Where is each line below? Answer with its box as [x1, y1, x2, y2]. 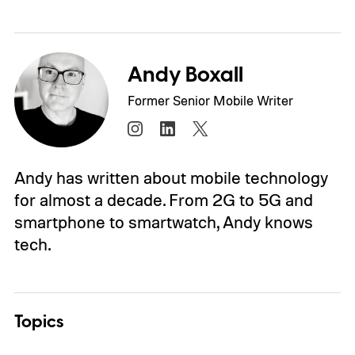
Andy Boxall [128, 60, 244, 91]
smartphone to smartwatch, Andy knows [13, 211, 313, 232]
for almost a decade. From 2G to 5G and [13, 189, 313, 210]
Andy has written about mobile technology [13, 166, 328, 188]
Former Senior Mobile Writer [128, 92, 294, 109]
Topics [13, 310, 63, 335]
